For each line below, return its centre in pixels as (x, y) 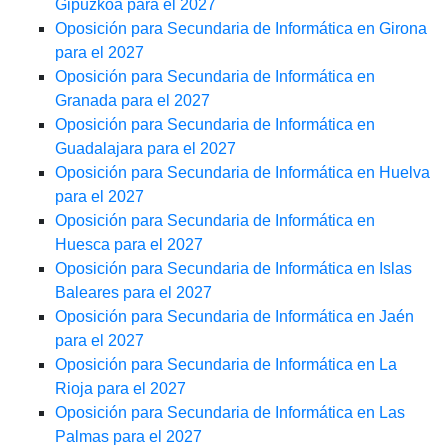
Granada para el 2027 (132, 101)
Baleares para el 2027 (133, 293)
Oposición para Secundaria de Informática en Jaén (234, 317)
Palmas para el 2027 (128, 437)
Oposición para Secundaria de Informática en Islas (233, 269)
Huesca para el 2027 (129, 245)
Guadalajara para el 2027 (145, 149)
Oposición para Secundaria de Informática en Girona (241, 29)
